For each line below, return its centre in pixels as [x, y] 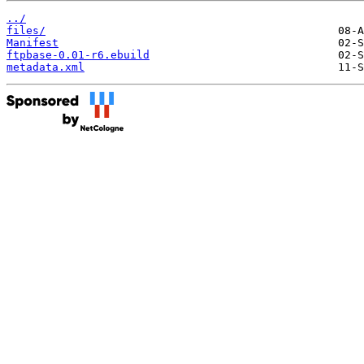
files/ [26, 30]
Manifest [32, 42]
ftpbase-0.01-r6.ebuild [78, 54]
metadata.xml [45, 67]
